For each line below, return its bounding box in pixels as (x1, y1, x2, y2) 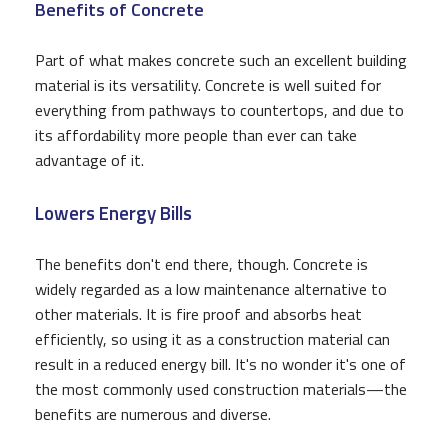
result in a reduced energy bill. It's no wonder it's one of (35, 351, 406, 376)
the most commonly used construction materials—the (35, 376, 407, 401)
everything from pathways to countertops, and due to (35, 97, 404, 122)
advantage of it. (35, 147, 144, 172)
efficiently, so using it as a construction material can (35, 326, 390, 351)
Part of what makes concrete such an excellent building (35, 47, 407, 72)
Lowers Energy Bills (35, 197, 192, 227)
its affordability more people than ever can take (35, 122, 357, 147)
